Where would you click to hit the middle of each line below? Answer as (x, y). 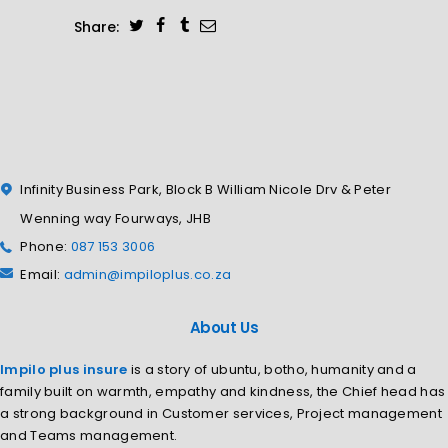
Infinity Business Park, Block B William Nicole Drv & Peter (205, 190)
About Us (224, 327)
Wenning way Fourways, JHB (115, 219)
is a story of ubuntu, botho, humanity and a (272, 370)
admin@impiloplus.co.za (147, 275)
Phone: (45, 247)
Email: (42, 275)
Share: (98, 26)
